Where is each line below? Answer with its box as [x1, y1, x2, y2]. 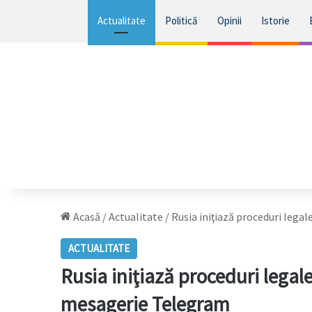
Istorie [260, 14, 290, 27]
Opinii [217, 14, 242, 27]
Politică [164, 14, 198, 27]
